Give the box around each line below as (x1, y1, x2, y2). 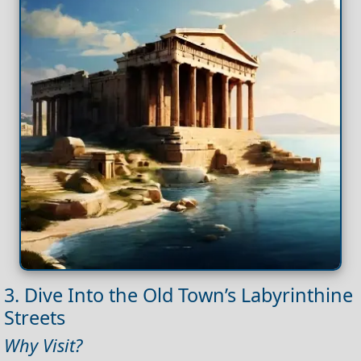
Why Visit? (4, 333, 82, 357)
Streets (4, 304, 65, 330)
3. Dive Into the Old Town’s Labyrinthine (4, 281, 353, 308)
